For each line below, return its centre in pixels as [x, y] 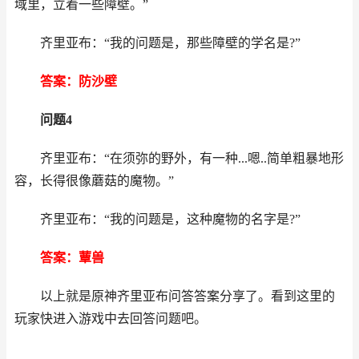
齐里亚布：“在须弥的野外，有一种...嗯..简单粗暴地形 [179, 158]
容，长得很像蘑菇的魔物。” [94, 181]
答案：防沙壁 [72, 81]
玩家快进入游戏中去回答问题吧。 [111, 319]
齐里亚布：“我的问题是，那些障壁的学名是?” [157, 43]
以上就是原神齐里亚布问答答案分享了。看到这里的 [175, 296]
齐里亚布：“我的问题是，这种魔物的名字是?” [157, 219]
